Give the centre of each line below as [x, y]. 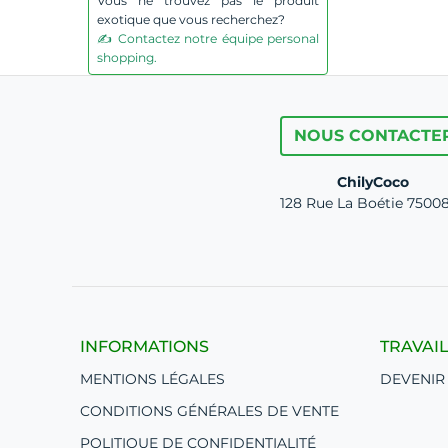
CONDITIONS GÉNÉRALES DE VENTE [209, 411]
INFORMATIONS [144, 346]
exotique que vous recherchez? [191, 19]
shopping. [127, 57]
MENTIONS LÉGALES [152, 379]
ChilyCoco [372, 182]
